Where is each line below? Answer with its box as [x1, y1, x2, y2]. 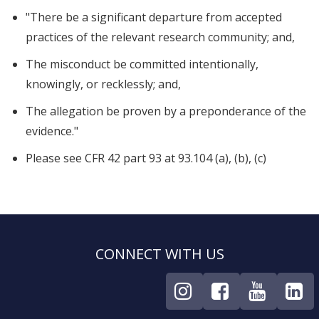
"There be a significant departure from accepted [26, 9, 283, 25]
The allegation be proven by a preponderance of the [26, 103, 307, 119]
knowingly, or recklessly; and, [26, 76, 182, 92]
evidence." [26, 123, 79, 139]
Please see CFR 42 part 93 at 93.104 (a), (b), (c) [26, 150, 267, 166]
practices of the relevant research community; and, [26, 29, 296, 45]
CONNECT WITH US [95, 244, 224, 263]
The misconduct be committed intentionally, [26, 56, 259, 72]
